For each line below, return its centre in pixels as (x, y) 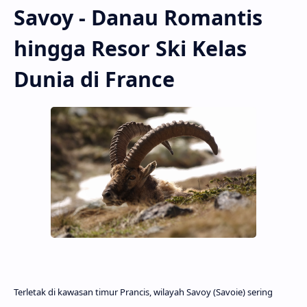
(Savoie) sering (242, 292)
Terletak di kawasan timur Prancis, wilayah (100, 292)
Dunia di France (94, 79)
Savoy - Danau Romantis (138, 17)
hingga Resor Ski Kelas (130, 48)
